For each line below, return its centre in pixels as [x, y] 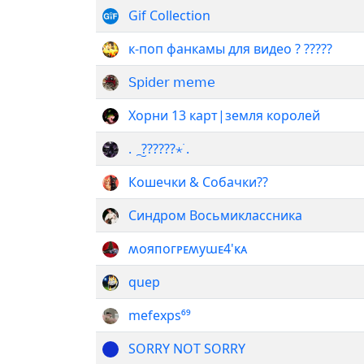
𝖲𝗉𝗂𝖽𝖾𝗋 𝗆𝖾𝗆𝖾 [172, 82]
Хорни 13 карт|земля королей [224, 115]
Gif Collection [169, 15]
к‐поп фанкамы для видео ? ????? [230, 48]
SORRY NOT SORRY [187, 348]
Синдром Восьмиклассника [215, 215]
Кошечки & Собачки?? [198, 182]
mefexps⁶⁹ [160, 315]
